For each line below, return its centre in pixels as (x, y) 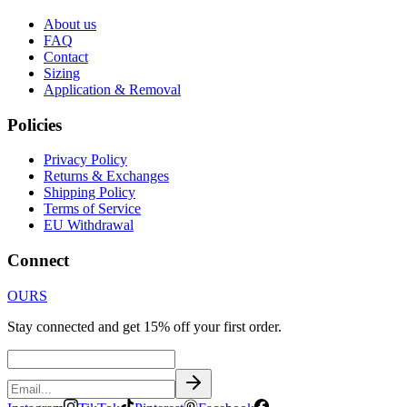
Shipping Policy (89, 193)
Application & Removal (112, 89)
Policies (35, 124)
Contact (66, 56)
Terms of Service (92, 209)
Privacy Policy (85, 160)
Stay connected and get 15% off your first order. (144, 326)
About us (70, 24)
